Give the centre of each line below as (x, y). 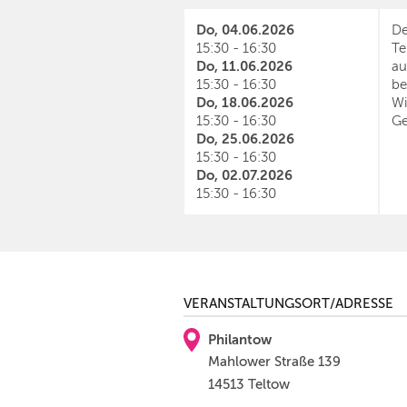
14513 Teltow (249, 384)
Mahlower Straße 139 (274, 362)
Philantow (240, 339)
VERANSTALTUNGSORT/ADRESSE (288, 303)
